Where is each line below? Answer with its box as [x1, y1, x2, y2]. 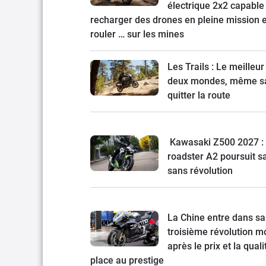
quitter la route [167, 90, 230, 102]
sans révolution [167, 165, 233, 177]
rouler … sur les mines [90, 28, 184, 40]
